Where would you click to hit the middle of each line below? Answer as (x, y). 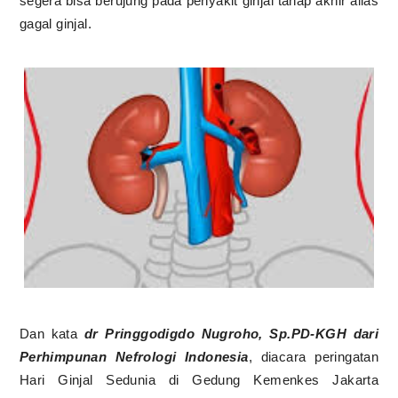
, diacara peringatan (314, 356)
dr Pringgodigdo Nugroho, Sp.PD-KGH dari (231, 333)
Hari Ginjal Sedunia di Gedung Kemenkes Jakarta (199, 379)
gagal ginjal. (57, 23)
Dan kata (52, 333)
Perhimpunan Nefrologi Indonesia (134, 356)
